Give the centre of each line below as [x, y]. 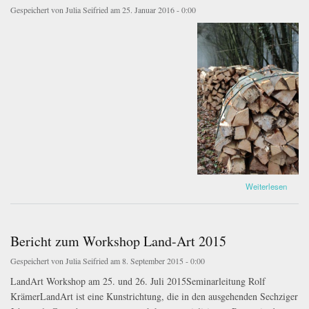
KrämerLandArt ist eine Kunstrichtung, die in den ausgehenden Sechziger [154, 296]
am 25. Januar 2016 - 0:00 [152, 9]
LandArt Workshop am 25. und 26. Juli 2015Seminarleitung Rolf [138, 281]
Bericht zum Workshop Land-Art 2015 [118, 241]
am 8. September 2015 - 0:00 [157, 260]
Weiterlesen [266, 186]
